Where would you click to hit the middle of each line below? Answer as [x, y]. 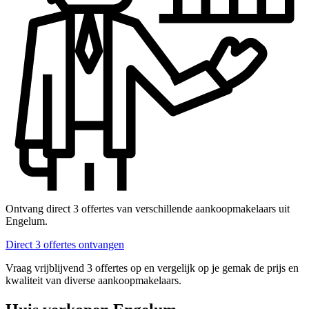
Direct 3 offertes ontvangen [65, 245]
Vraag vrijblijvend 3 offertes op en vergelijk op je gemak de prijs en [152, 268]
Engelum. [27, 221]
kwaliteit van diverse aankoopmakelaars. [93, 281]
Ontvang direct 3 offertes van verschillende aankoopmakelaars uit [148, 209]
